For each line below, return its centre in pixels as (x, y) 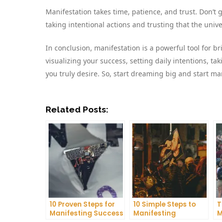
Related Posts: (77, 109)
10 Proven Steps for (82, 204)
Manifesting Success (86, 213)
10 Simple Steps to (165, 204)
